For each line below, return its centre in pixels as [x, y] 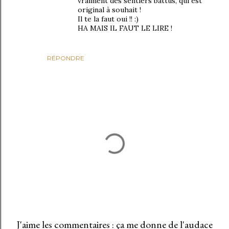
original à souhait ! [109, 9]
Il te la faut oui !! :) [108, 19]
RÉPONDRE [66, 58]
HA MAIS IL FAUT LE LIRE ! [125, 28]
